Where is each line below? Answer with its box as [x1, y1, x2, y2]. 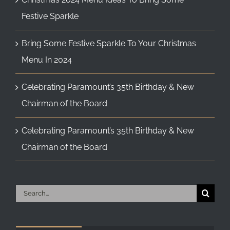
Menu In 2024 [22, 55, 72, 65]
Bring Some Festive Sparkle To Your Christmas [22, 39, 196, 49]
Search [15, 187, 42, 197]
